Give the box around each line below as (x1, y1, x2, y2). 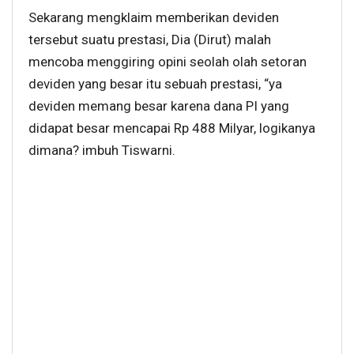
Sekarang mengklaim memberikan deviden (28, 9, 279, 25)
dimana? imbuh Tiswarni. (28, 141, 175, 158)
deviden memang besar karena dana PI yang (28, 97, 289, 114)
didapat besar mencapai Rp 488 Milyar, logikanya (28, 119, 315, 136)
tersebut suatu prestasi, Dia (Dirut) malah (28, 31, 271, 47)
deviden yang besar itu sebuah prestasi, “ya (28, 75, 282, 92)
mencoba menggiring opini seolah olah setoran (28, 53, 307, 70)
